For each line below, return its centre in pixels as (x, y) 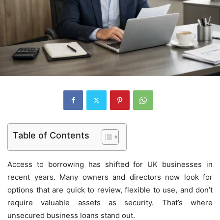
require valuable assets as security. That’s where (110, 202)
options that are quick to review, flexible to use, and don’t (110, 190)
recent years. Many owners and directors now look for (110, 177)
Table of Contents (51, 135)
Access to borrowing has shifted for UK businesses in (110, 164)
